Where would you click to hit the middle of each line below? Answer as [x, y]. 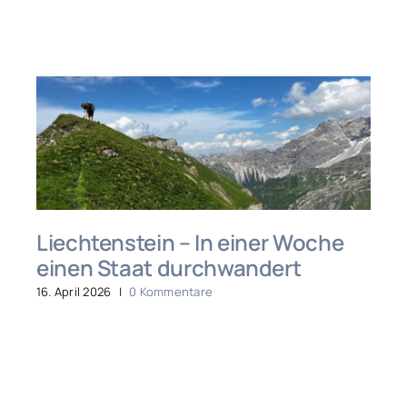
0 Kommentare [171, 291]
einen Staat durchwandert [169, 267]
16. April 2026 [74, 291]
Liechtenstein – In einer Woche [190, 242]
